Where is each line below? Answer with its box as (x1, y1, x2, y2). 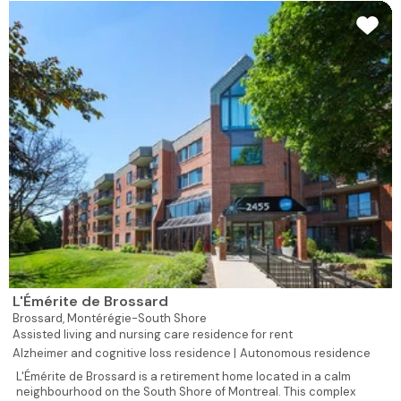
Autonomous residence (240, 345, 371, 361)
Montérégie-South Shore (67, 310, 207, 326)
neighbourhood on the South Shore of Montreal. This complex (16, 383, 355, 399)
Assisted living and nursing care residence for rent (13, 326, 293, 342)
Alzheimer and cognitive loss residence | (13, 345, 236, 361)
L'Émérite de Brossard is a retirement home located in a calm (16, 368, 351, 384)
